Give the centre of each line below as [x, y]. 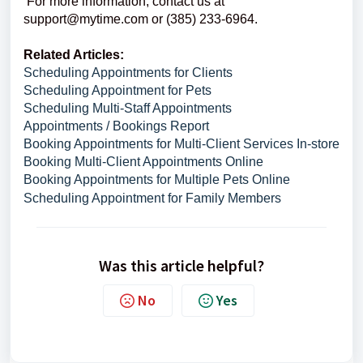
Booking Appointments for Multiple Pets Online [157, 180]
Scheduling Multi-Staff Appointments [128, 109]
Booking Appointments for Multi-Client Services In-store [181, 144]
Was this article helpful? [181, 266]
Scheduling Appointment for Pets [117, 91]
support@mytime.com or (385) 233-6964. [149, 19]
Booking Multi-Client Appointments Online [143, 162]
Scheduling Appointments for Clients [128, 73]
